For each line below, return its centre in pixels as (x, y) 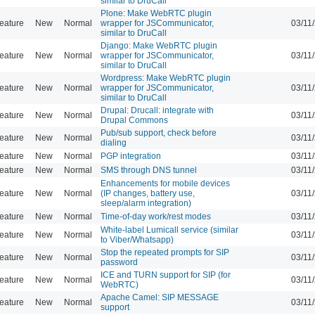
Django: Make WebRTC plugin (159, 45)
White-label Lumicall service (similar (169, 230)
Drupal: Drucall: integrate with (157, 110)
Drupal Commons (134, 120)
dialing (114, 142)
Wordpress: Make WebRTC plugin (166, 78)
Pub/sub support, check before (159, 133)
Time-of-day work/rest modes (156, 216)
